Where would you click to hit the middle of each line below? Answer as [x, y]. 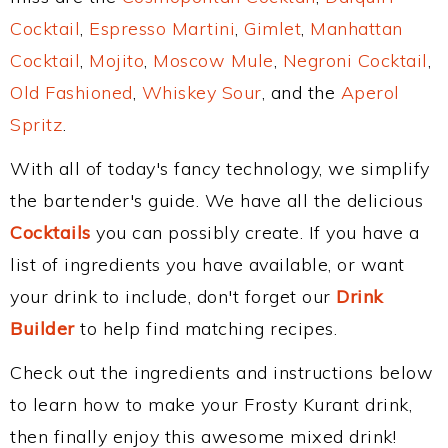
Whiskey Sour [201, 92]
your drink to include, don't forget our [173, 296]
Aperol [370, 92]
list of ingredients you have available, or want [207, 264]
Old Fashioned [71, 92]
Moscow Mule [213, 60]
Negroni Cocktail [355, 60]
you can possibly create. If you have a [254, 232]
